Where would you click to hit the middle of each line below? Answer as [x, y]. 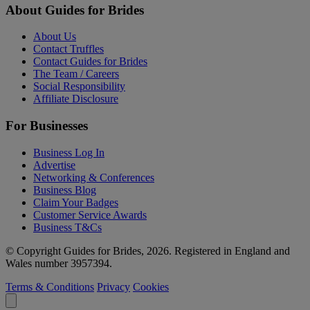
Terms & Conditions [50, 286]
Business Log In [69, 152]
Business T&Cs [67, 227]
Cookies [151, 286]
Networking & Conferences [94, 177]
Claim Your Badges [76, 202]
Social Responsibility [79, 86]
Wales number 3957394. [59, 263]
